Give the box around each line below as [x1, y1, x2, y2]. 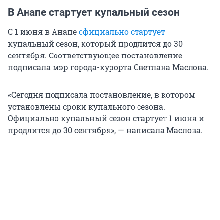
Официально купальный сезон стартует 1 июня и [8, 113, 204, 124]
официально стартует [79, 27, 165, 37]
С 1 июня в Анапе [8, 27, 79, 37]
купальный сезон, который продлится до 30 [8, 38, 183, 49]
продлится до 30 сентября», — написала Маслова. [8, 125, 203, 136]
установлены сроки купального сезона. [8, 101, 165, 112]
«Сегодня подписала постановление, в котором [8, 89, 195, 100]
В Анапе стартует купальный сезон [8, 6, 180, 19]
